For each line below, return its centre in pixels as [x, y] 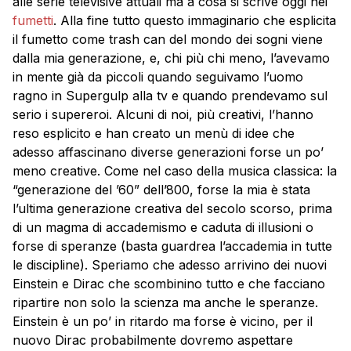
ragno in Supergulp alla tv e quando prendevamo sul [170, 96]
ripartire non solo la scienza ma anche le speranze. [165, 303]
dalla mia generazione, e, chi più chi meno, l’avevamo [171, 58]
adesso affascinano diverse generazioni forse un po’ [168, 152]
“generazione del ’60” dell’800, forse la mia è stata [161, 190]
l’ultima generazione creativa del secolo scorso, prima [172, 209]
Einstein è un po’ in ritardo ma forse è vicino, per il [163, 322]
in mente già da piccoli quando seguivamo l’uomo [158, 77]
